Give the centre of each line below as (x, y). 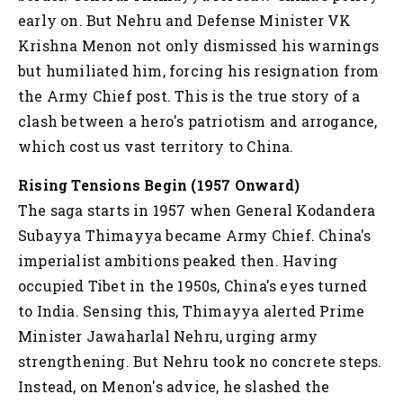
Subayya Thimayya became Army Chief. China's (195, 235)
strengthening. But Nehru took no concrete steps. (200, 361)
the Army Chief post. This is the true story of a (189, 95)
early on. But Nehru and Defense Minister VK (185, 20)
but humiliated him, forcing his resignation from (199, 70)
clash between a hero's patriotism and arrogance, (198, 121)
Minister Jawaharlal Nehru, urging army (168, 336)
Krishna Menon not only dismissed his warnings (199, 45)
